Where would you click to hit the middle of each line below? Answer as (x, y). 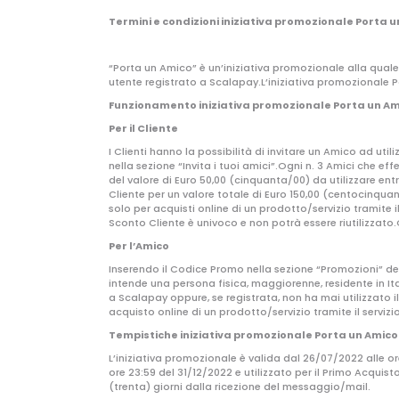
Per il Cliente (143, 128)
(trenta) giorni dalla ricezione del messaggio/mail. (240, 387)
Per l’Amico (139, 246)
